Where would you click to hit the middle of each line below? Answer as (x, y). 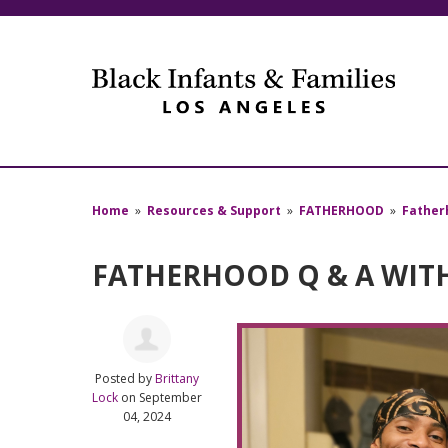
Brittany (177, 379)
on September (160, 398)
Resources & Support (214, 210)
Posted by (125, 379)
